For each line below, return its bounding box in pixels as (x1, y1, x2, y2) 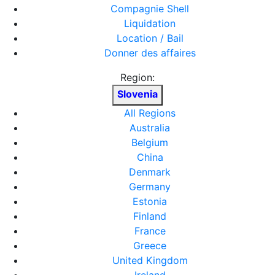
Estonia (133, 195, 167, 207)
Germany (129, 180, 171, 193)
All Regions (124, 107, 176, 119)
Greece (133, 239, 166, 252)
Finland (133, 210, 166, 222)
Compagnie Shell (110, 2, 189, 15)
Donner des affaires (104, 47, 196, 59)
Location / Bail (116, 32, 184, 44)
